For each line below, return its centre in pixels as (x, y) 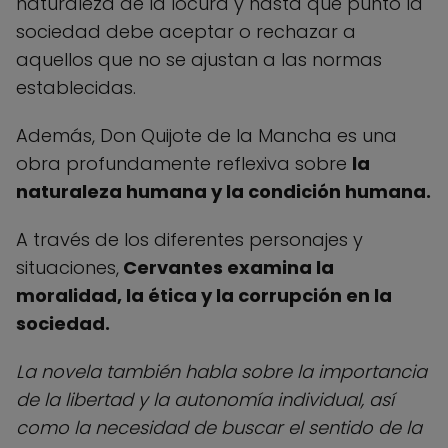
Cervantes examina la (226, 267)
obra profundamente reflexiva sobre (184, 163)
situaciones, (67, 267)
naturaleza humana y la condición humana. (223, 191)
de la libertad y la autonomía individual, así (205, 399)
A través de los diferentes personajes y (189, 239)
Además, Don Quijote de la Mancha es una (206, 135)
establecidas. (76, 87)
